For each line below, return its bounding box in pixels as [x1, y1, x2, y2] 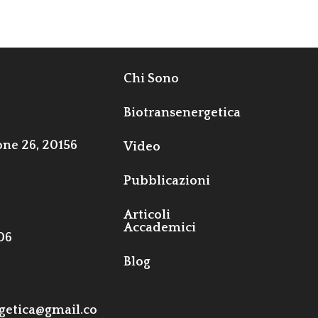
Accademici [124, 220, 197, 235]
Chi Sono [124, 71, 180, 86]
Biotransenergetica [124, 105, 241, 120]
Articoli [124, 207, 171, 222]
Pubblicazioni [124, 173, 211, 188]
